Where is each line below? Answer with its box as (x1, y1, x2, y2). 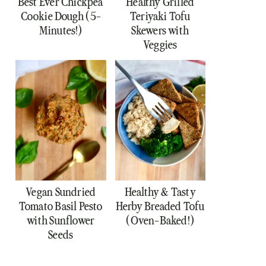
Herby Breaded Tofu (115, 199, 205, 213)
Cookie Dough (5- (20, 9, 101, 23)
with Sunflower (27, 214, 95, 227)
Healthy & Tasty (124, 185, 196, 198)
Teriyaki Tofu (129, 9, 191, 23)
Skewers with (131, 24, 189, 37)
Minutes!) (39, 24, 83, 37)
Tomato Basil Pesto (18, 199, 103, 213)
